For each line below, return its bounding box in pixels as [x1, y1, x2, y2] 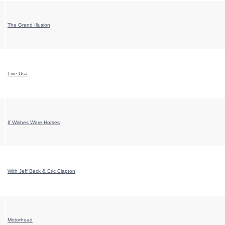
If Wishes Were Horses [8, 120, 60, 125]
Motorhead [8, 217, 33, 222]
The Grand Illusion [8, 22, 50, 28]
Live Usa [8, 71, 28, 76]
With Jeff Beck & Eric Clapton [8, 168, 75, 174]
